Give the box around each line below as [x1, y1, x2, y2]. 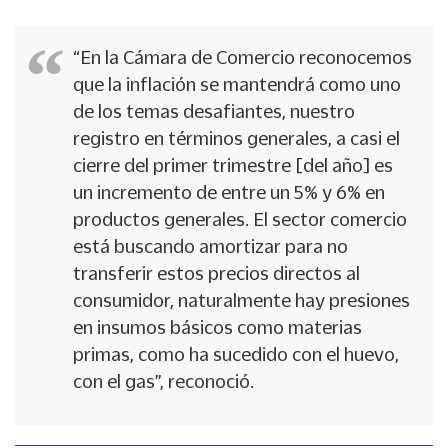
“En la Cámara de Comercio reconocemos [73, 47, 412, 68]
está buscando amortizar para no [73, 236, 348, 257]
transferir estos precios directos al [73, 263, 360, 284]
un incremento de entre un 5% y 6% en [73, 182, 385, 203]
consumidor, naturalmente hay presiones [73, 290, 410, 311]
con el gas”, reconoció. [73, 371, 254, 392]
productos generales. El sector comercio [73, 209, 407, 230]
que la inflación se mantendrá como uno [73, 74, 401, 95]
